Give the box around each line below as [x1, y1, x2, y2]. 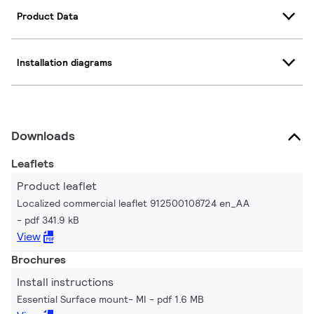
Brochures [11, 252, 66, 268]
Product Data [17, 9, 78, 22]
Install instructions [17, 275, 114, 290]
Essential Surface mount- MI [17, 293, 146, 306]
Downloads [11, 128, 75, 144]
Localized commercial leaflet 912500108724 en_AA [17, 197, 250, 210]
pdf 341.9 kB [25, 214, 79, 227]
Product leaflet [17, 179, 97, 194]
